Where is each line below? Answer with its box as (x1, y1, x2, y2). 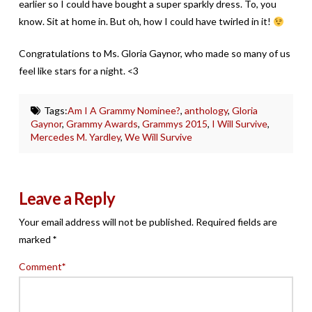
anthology (184, 104, 228, 117)
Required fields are (195, 216, 277, 228)
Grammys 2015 (142, 118, 208, 130)
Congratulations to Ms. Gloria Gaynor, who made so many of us (18, 47, 290, 60)
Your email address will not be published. (18, 216, 194, 228)
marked (18, 233, 53, 246)
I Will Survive (212, 118, 268, 130)
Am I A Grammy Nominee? (67, 104, 180, 117)
